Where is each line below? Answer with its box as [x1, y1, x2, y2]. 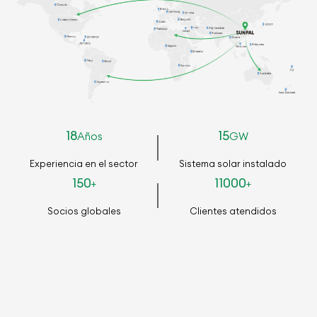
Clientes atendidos [189, 204, 277, 217]
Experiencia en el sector [30, 157, 139, 169]
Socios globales [47, 204, 121, 217]
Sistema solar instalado [179, 157, 287, 169]
